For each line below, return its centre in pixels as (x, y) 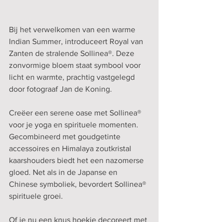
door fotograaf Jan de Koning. (60, 89)
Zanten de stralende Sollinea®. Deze (73, 54)
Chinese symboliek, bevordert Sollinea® (79, 184)
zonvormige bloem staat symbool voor (76, 65)
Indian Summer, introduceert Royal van (77, 42)
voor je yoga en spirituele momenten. (75, 125)
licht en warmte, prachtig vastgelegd (73, 77)
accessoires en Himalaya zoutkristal (71, 149)
